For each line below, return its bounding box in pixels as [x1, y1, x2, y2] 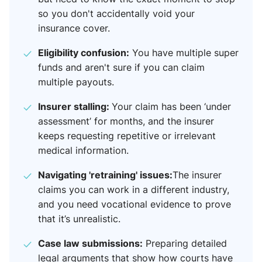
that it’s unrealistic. [38, 212, 120, 226]
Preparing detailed [143, 237, 227, 250]
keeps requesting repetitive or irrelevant [38, 129, 216, 143]
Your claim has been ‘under [112, 100, 231, 113]
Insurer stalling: [38, 99, 112, 113]
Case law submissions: [38, 236, 143, 250]
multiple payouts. [38, 75, 114, 89]
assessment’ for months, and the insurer [38, 115, 214, 128]
